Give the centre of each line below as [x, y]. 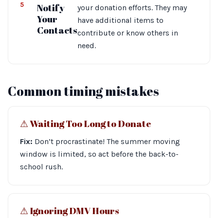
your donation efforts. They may [132, 8]
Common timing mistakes [83, 91]
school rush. [41, 167]
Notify [51, 8]
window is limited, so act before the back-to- [99, 154]
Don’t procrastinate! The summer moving [106, 141]
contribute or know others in [127, 33]
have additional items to [120, 20]
